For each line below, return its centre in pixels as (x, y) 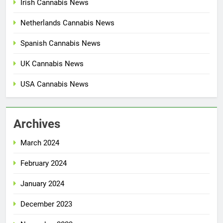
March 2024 (40, 143)
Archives (37, 124)
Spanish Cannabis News (60, 43)
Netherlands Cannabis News (67, 23)
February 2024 (44, 163)
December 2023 (46, 204)
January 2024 (42, 183)
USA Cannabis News (55, 84)
